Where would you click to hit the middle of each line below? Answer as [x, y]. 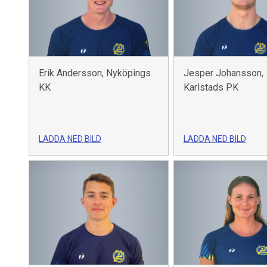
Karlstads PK [211, 87]
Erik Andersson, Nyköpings [95, 73]
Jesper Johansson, [223, 73]
